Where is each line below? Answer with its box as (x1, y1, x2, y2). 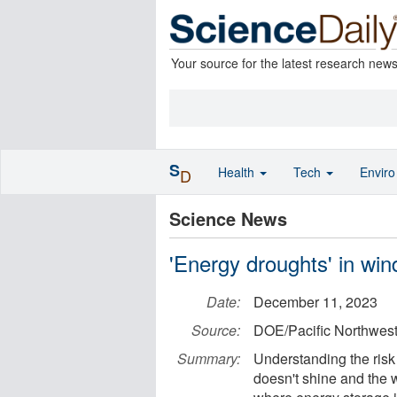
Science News (169, 206, 287, 231)
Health (218, 163, 258, 181)
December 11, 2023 (253, 292, 378, 312)
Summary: (177, 348, 240, 369)
